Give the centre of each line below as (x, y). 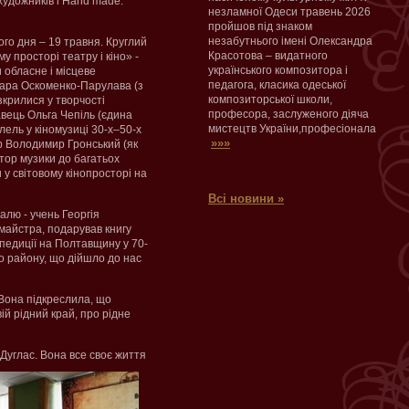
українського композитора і (278, 70)
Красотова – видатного (268, 56)
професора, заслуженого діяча (288, 114)
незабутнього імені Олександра (290, 41)
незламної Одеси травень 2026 (289, 12)
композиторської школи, (270, 100)
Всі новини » (246, 199)
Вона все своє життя (93, 355)
